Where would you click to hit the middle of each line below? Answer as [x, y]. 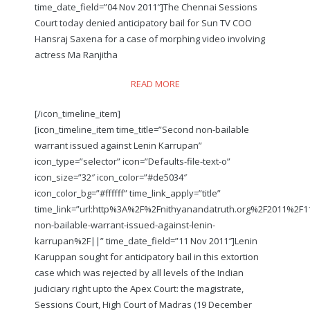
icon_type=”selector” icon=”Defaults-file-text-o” [133, 161]
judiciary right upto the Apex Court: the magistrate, [139, 288]
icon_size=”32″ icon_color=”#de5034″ [111, 177]
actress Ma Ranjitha [76, 54]
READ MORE [155, 84]
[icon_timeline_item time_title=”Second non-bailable [142, 129]
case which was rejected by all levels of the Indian [139, 272]
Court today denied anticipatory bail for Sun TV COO [143, 22]
